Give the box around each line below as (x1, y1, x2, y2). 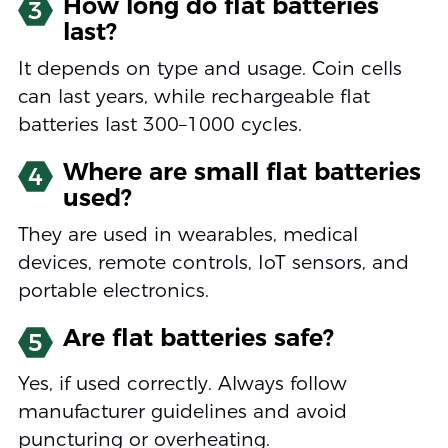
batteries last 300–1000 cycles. (17, 113, 302, 137)
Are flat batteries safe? (62, 323, 334, 353)
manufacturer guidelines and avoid (17, 400, 347, 424)
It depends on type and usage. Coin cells (17, 57, 402, 81)
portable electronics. (17, 279, 209, 303)
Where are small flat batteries (62, 157, 421, 187)
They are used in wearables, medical (17, 223, 358, 247)
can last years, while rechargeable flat (17, 85, 370, 109)
